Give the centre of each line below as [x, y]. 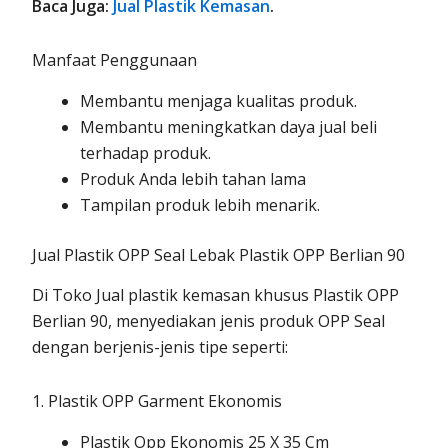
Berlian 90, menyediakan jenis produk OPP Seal [209, 321]
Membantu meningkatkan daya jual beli [229, 126]
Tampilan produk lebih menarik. [200, 204]
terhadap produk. [146, 152]
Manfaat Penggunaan [115, 59]
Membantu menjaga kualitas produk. [219, 100]
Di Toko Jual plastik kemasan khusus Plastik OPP [216, 295]
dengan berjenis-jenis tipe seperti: [160, 347]
